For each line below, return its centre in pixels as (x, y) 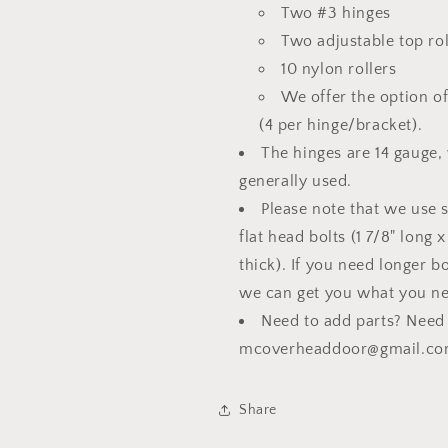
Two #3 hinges (336, 13)
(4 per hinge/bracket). (341, 125)
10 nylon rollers (339, 69)
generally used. (295, 181)
